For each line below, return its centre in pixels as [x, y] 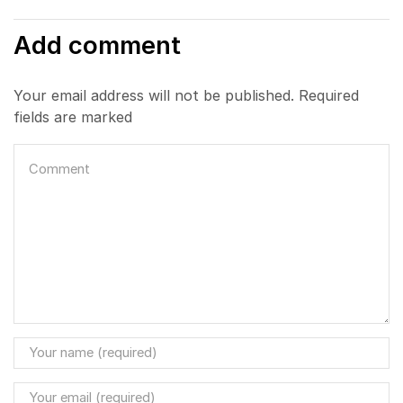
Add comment [97, 45]
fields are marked [73, 116]
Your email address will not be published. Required [186, 95]
